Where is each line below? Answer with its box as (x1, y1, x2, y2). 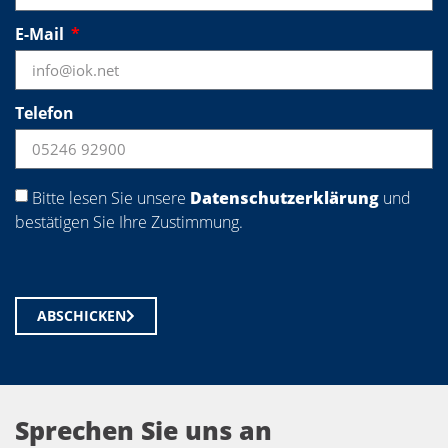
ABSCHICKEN (37, 306, 126, 326)
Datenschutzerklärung (190, 187, 379, 210)
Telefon (15, 102, 74, 125)
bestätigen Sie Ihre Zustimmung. (15, 211, 243, 234)
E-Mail (15, 23, 68, 46)
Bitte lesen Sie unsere (32, 187, 190, 210)
